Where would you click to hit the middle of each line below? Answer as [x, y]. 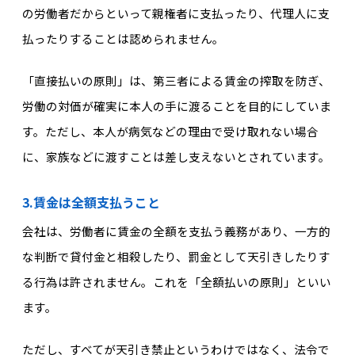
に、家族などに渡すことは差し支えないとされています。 [176, 156]
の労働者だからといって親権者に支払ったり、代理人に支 [176, 13]
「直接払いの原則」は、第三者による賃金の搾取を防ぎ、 [176, 80]
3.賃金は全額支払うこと [91, 202]
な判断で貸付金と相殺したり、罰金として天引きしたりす [176, 257]
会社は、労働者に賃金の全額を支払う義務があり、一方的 [176, 231]
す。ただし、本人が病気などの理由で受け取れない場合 [170, 131]
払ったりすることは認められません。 [123, 39]
